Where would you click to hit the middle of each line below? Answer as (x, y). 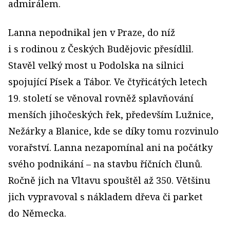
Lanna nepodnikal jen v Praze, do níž (92, 32)
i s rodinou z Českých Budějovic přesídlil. (101, 49)
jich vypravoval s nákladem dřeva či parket (106, 196)
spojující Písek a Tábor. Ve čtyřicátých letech (108, 81)
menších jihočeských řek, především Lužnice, (111, 114)
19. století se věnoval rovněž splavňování (101, 98)
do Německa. (37, 213)
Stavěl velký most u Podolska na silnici (96, 65)
